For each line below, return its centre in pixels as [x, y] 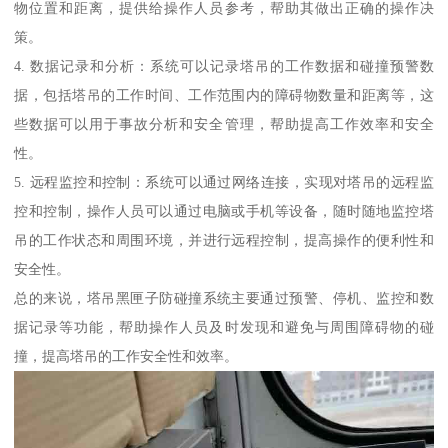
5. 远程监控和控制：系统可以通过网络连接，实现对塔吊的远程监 [224, 182]
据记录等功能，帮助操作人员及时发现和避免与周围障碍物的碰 [224, 327]
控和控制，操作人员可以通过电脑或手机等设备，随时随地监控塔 [224, 211]
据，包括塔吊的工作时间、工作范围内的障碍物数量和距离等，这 [224, 95]
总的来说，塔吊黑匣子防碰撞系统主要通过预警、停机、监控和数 [224, 298]
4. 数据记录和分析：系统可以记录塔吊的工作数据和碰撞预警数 [224, 66]
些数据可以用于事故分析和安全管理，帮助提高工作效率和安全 [224, 124]
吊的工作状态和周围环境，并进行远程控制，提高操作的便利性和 [224, 240]
